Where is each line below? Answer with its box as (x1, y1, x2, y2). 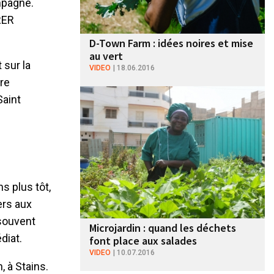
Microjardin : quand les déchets (89, 220, 236, 235)
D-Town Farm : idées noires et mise (89, 35, 253, 50)
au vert (89, 48, 123, 63)
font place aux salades (89, 233, 197, 248)
